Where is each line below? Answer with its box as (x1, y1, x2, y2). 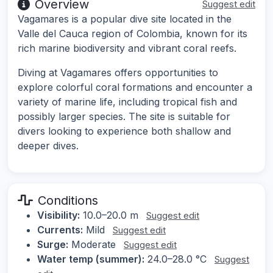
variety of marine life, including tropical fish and (18, 96, 237, 108)
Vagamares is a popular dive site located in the (18, 13, 232, 26)
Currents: (37, 224, 83, 236)
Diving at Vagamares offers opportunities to (18, 66, 218, 79)
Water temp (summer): (37, 253, 144, 266)
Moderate (68, 238, 119, 251)
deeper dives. (18, 140, 79, 152)
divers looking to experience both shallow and (18, 125, 231, 138)
